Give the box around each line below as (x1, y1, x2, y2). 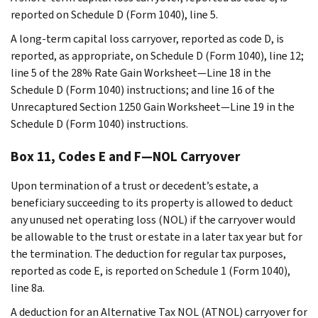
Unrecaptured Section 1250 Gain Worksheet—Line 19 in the (11, 99, 295, 114)
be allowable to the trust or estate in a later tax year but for (11, 229, 302, 244)
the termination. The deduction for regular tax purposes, (11, 246, 286, 261)
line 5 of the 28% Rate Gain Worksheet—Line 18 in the (11, 65, 271, 80)
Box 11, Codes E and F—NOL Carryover (11, 147, 240, 165)
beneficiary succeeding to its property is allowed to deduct (11, 194, 293, 210)
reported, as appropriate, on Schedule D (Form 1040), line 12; (11, 48, 304, 63)
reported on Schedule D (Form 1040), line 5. (11, 6, 218, 22)
